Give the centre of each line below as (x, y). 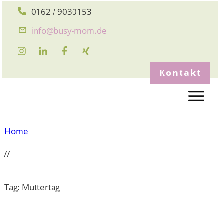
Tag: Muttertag (32, 187)
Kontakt (180, 73)
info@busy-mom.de (69, 30)
